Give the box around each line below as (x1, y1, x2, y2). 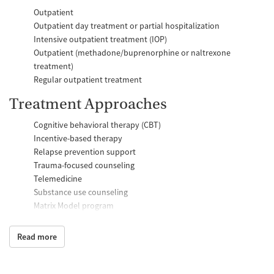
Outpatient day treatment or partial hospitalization (34, 20, 220, 31)
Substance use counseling (34, 186, 128, 198)
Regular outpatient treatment (34, 73, 142, 85)
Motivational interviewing (34, 213, 126, 224)
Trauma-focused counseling (34, 159, 135, 171)
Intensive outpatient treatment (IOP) (34, 33, 167, 45)
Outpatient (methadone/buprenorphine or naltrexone (34, 46, 231, 58)
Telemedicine (34, 172, 82, 184)
